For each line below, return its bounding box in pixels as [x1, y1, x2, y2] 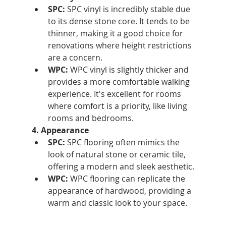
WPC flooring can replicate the [68, 173, 187, 184]
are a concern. [47, 51, 102, 63]
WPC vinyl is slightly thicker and [68, 64, 191, 75]
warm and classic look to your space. [47, 197, 187, 208]
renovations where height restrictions [47, 39, 194, 51]
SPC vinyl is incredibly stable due [65, 3, 192, 15]
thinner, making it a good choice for [47, 27, 185, 39]
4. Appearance [31, 124, 89, 136]
